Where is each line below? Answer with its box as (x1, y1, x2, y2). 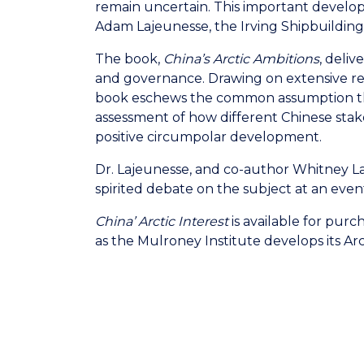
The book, (95, 51, 160, 67)
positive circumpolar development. (95, 129, 322, 145)
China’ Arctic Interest (95, 214, 228, 229)
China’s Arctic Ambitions (163, 51, 319, 67)
